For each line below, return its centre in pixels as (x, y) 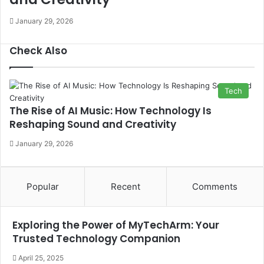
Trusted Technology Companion (96, 239)
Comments (215, 187)
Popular (42, 187)
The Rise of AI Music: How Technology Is (110, 111)
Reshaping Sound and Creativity (93, 124)
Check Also (38, 51)
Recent (125, 187)
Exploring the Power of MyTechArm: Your (116, 225)
